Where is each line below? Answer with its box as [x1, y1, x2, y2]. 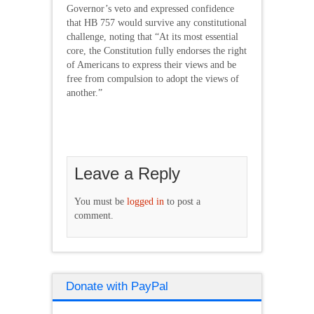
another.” [67, 87, 102, 98]
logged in [127, 196, 164, 207]
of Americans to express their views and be [67, 59, 236, 70]
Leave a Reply [74, 163, 180, 183]
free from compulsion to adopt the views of [67, 73, 239, 84]
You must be [74, 196, 127, 207]
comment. [74, 210, 114, 221]
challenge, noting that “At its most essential [67, 31, 238, 42]
